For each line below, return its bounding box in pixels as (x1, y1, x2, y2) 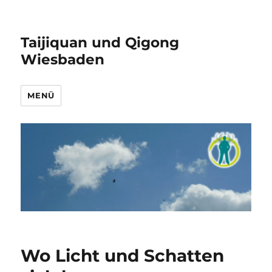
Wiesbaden (21, 51, 105, 68)
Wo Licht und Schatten (21, 245, 225, 267)
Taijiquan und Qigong (21, 34, 180, 51)
